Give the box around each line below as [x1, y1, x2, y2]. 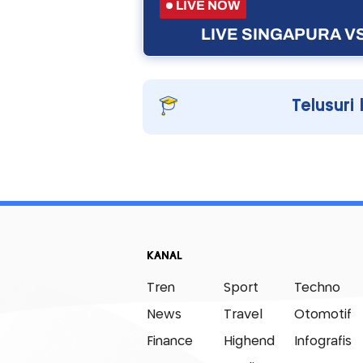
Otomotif [293, 308, 352, 321]
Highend [223, 335, 275, 348]
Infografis [293, 335, 352, 348]
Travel [223, 308, 263, 321]
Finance [146, 335, 193, 348]
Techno [293, 281, 340, 294]
